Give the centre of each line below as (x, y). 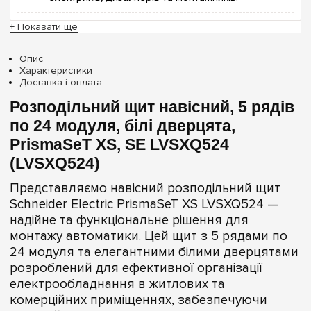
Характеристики (56, 70)
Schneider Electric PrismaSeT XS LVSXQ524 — (144, 205)
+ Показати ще (44, 27)
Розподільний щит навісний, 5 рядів (152, 107)
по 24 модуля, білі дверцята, (123, 126)
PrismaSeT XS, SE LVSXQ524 (119, 144)
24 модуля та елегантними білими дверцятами (154, 253)
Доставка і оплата (61, 82)
